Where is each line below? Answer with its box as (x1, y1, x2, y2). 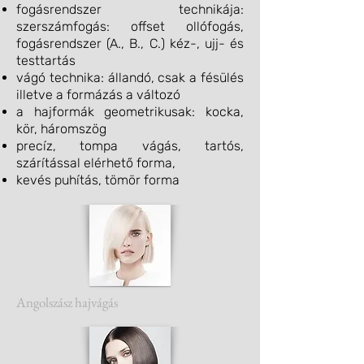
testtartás (16, 53, 76, 68)
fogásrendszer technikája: (16, 2, 244, 17)
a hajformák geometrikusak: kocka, (16, 104, 244, 119)
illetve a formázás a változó (16, 87, 180, 102)
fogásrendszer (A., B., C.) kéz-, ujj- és (16, 36, 244, 51)
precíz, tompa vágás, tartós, (16, 138, 244, 154)
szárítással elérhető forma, (16, 155, 179, 171)
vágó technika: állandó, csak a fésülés (16, 70, 244, 85)
